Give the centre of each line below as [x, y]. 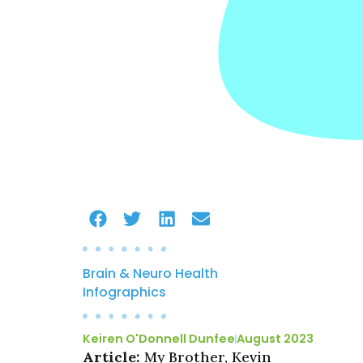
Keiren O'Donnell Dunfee [159, 339]
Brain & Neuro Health [150, 273]
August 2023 [275, 339]
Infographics [124, 292]
